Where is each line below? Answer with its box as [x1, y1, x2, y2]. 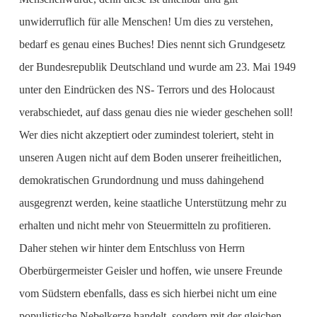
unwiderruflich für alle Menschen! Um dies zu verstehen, [18, 16, 273, 28]
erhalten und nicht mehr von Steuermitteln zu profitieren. [18, 219, 271, 231]
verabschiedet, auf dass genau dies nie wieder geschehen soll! [18, 106, 293, 118]
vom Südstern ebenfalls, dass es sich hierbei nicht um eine [18, 287, 277, 299]
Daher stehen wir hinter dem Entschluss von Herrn [18, 242, 245, 254]
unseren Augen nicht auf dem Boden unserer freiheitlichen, [18, 151, 282, 163]
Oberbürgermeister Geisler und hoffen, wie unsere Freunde [18, 265, 282, 277]
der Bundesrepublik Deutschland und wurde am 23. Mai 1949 [18, 61, 296, 73]
